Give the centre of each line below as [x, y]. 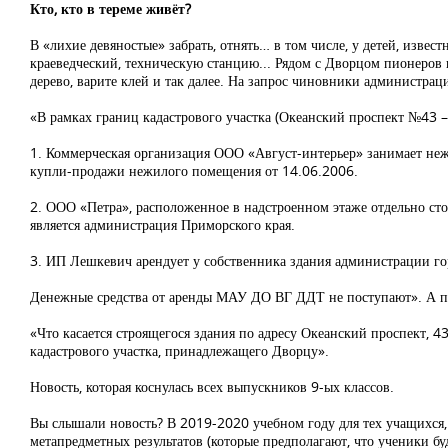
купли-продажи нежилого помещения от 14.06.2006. [194, 170]
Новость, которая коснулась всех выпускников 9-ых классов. [212, 386]
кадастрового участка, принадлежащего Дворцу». [179, 350]
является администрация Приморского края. [162, 224]
